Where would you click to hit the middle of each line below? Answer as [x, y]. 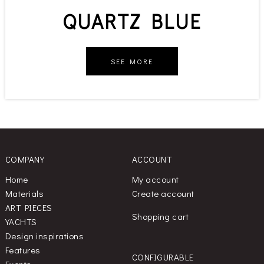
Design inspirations [44, 235]
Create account [163, 193]
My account [155, 179]
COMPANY [25, 159]
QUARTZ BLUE [132, 21]
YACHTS [21, 221]
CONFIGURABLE [163, 257]
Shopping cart [160, 216]
